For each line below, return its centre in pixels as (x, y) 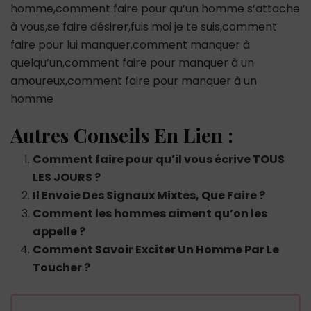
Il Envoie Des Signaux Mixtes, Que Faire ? (149, 195)
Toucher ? (61, 267)
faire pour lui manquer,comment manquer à (130, 44)
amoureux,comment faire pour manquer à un (134, 81)
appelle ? (59, 231)
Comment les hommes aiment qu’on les (150, 213)
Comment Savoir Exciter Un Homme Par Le (156, 249)
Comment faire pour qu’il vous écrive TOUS (159, 159)
